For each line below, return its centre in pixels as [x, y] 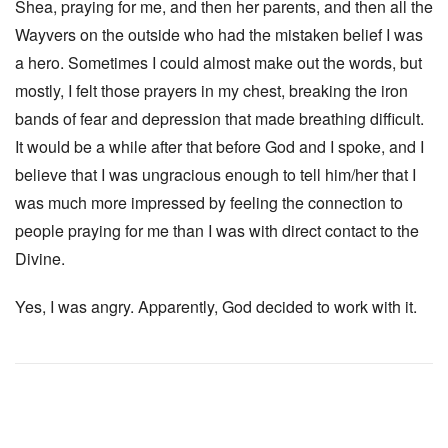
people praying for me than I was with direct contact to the [217, 230]
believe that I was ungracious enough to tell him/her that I [215, 174]
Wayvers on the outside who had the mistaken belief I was [219, 34]
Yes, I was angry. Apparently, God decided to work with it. [216, 306]
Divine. [40, 258]
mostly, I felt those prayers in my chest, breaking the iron [211, 90]
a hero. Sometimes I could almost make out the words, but [218, 62]
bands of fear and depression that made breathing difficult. [219, 118]
